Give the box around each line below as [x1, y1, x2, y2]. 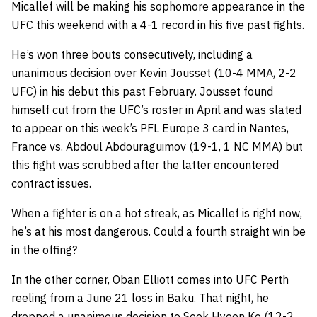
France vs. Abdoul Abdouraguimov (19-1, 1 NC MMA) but [11, 139, 303, 154]
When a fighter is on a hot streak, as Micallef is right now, [11, 205, 302, 220]
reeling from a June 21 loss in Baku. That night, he [11, 290, 269, 305]
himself [11, 102, 52, 117]
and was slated [221, 102, 301, 117]
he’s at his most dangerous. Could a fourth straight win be [11, 224, 306, 238]
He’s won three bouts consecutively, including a [11, 47, 253, 62]
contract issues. [11, 175, 91, 190]
